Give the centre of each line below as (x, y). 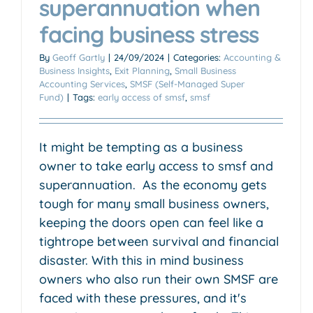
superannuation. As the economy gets (153, 184)
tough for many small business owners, (154, 203)
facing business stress (149, 34)
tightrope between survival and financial (159, 241)
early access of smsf (141, 97)
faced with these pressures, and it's (143, 298)
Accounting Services (82, 83)
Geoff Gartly (79, 57)
